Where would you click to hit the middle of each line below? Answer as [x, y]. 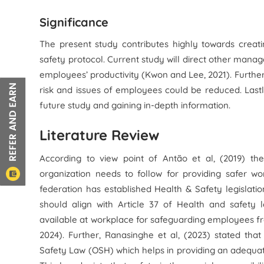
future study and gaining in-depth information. [135, 105]
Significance [74, 22]
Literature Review [100, 135]
